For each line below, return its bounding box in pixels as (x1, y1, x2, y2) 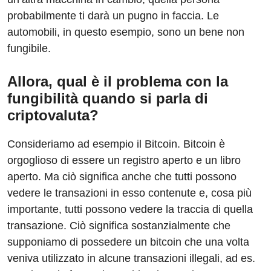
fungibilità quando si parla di (7, 90, 208, 107)
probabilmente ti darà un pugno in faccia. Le (7, 10, 219, 22)
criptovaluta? (7, 107, 99, 124)
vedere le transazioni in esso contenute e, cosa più (7, 187, 252, 200)
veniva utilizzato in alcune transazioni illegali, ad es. (7, 252, 255, 265)
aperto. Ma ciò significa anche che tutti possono (7, 171, 237, 183)
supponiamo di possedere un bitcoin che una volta (7, 236, 249, 249)
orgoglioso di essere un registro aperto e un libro (7, 154, 241, 167)
